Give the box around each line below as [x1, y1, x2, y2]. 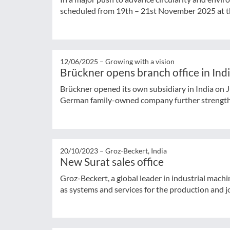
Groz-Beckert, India [105, 146, 167, 155]
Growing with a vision [105, 56, 175, 66]
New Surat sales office [60, 155, 164, 168]
